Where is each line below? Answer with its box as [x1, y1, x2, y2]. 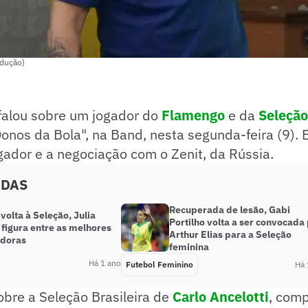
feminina [169, 241, 209, 254]
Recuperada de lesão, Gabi [169, 203, 290, 217]
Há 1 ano [89, 258, 121, 269]
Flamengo [162, 106, 225, 125]
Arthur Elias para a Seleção [169, 228, 291, 241]
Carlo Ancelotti [173, 287, 269, 307]
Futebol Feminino [126, 259, 193, 270]
